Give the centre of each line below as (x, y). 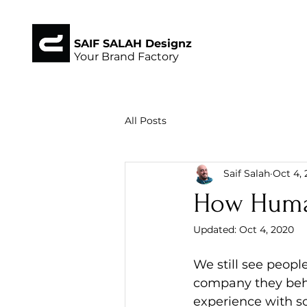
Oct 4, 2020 (267, 230)
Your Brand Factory (126, 57)
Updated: (216, 230)
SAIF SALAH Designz (133, 44)
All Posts (146, 120)
